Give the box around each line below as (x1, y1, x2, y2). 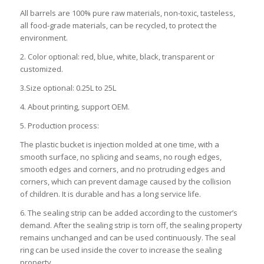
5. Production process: (19, 120, 99, 131)
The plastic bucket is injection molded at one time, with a (19, 139, 219, 150)
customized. (19, 63, 63, 74)
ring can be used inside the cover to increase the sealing (19, 245, 222, 256)
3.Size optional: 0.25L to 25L (19, 82, 116, 93)
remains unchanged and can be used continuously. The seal (19, 232, 236, 243)
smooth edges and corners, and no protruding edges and (19, 164, 225, 174)
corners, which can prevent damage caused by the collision (19, 176, 231, 187)
